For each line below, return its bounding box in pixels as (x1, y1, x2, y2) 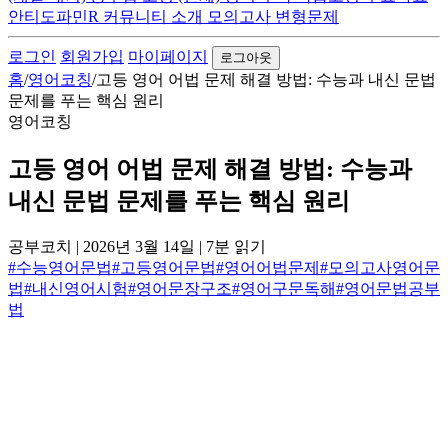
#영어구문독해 (232, 279, 336, 297)
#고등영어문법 (112, 258, 216, 276)
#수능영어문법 (8, 258, 112, 276)
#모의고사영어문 (320, 258, 440, 276)
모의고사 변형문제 (207, 8, 339, 25)
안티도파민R (8, 8, 103, 25)
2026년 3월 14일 (83, 237, 195, 255)
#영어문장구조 (128, 279, 232, 297)
